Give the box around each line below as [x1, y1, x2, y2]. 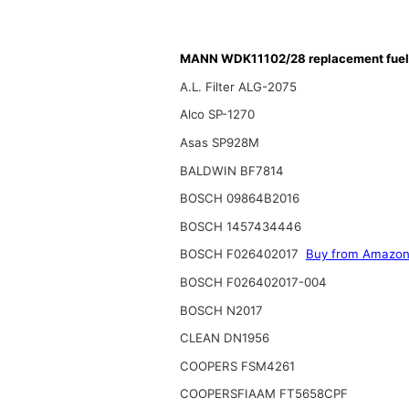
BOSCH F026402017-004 [179, 274, 327, 289]
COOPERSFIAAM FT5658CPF [179, 386, 348, 402]
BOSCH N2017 [179, 302, 263, 318]
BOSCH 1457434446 [179, 218, 301, 234]
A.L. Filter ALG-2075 [179, 79, 297, 94]
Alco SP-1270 [179, 107, 255, 122]
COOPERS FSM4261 [179, 358, 295, 373]
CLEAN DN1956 [179, 330, 269, 346]
